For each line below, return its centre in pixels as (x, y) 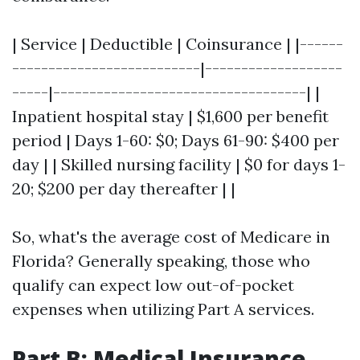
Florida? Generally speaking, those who (161, 261)
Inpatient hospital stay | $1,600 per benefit (170, 116)
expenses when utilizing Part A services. (163, 309)
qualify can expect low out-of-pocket (153, 285)
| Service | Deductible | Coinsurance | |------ (178, 44)
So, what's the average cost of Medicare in (171, 237)
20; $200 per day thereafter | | (124, 188)
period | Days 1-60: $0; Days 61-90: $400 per (176, 140)
